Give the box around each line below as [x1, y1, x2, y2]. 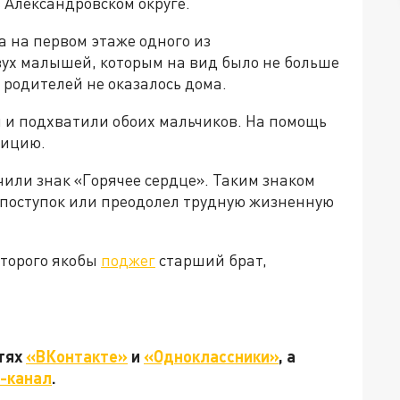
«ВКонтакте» [26, 346, 128, 366]
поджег [101, 250, 155, 270]
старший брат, [155, 250, 267, 270]
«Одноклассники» [144, 346, 279, 366]
